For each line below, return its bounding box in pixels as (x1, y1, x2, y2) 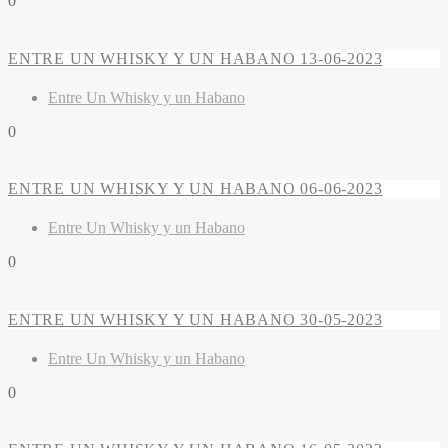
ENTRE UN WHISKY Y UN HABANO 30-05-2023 (8, 310, 383, 328)
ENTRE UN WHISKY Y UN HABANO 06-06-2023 (8, 180, 383, 198)
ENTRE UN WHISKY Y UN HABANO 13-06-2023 (8, 49, 383, 67)
